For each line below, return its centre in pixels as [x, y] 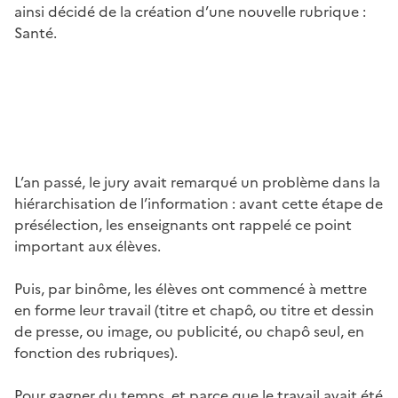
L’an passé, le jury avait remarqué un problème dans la [197, 182]
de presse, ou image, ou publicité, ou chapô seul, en [189, 331]
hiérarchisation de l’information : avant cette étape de [199, 203]
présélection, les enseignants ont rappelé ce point [183, 224]
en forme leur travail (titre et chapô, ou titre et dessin [194, 310]
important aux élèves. [88, 246]
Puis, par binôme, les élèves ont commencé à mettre [191, 288]
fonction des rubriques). [96, 352]
